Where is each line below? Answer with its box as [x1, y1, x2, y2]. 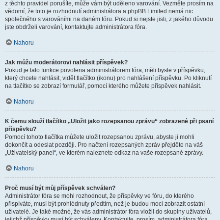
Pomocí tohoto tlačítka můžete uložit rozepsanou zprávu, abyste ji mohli [5, 134, 194, 140]
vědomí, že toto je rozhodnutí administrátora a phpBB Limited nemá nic [5, 8, 193, 15]
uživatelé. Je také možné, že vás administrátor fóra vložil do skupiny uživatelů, [5, 208, 212, 215]
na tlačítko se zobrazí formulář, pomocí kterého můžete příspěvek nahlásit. [5, 82, 201, 89]
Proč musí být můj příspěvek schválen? [5, 185, 115, 192]
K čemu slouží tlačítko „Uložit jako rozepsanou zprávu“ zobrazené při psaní [5, 118, 214, 125]
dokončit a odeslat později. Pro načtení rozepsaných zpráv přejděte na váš [5, 141, 203, 148]
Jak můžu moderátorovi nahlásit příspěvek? [5, 59, 128, 66]
